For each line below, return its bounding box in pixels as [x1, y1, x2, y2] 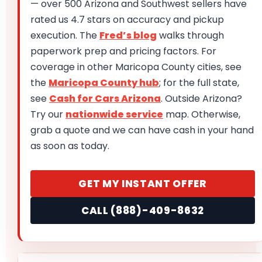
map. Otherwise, [163, 108, 240, 122]
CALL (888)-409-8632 [81, 204, 204, 218]
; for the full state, [159, 76, 239, 90]
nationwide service [65, 108, 163, 122]
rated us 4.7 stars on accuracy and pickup [30, 13, 224, 27]
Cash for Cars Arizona [49, 92, 161, 106]
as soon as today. [30, 139, 109, 153]
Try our [30, 108, 65, 122]
